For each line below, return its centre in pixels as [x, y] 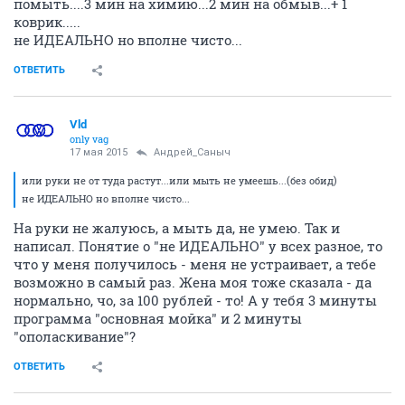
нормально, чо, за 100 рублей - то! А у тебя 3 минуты [195, 300]
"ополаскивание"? [75, 336]
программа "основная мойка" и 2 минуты [158, 318]
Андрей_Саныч [192, 152]
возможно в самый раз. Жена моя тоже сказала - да [193, 282]
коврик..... [47, 22]
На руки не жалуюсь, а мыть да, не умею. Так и [177, 228]
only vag [89, 139]
